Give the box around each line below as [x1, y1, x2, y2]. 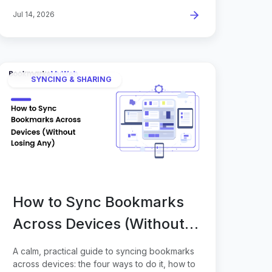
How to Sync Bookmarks [13, 192, 184, 211]
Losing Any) [13, 236, 96, 254]
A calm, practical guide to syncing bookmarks [13, 245, 194, 256]
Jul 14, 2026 [13, 9, 55, 19]
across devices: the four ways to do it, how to [13, 258, 195, 269]
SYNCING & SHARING [31, 75, 112, 84]
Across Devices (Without [13, 214, 185, 233]
